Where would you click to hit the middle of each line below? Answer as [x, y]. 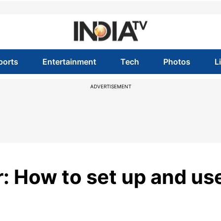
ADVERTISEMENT [110, 86]
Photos [177, 62]
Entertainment [69, 62]
